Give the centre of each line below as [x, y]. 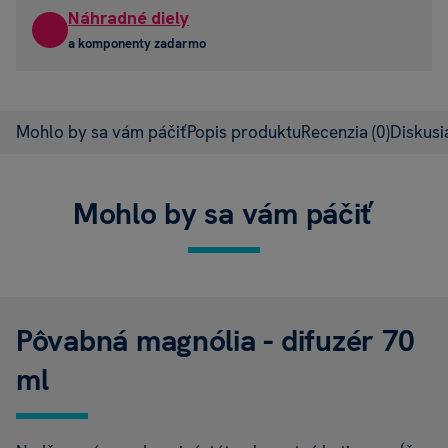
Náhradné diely [128, 18]
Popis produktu [244, 132]
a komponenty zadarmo [137, 44]
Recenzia [336, 132]
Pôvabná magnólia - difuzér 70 [216, 341]
